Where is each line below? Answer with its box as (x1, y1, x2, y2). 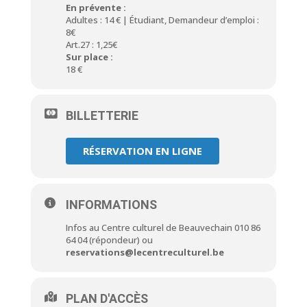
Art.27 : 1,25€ (65, 38, 117, 51)
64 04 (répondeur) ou (65, 233, 153, 246)
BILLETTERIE (65, 108, 138, 123)
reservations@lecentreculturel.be (65, 245, 224, 258)
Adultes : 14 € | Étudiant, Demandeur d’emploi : (65, 13, 259, 26)
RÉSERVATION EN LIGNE (82, 143, 202, 158)
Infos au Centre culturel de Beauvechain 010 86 (65, 221, 260, 234)
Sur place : (65, 50, 113, 63)
